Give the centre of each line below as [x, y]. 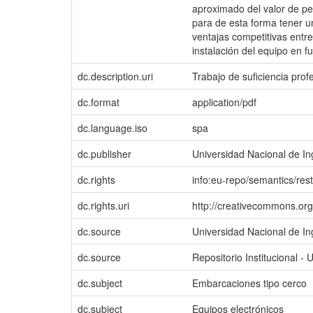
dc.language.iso [112, 128]
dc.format [99, 102]
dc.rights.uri [103, 205]
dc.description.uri [115, 76]
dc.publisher [104, 153]
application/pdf [224, 102]
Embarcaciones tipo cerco [249, 283]
